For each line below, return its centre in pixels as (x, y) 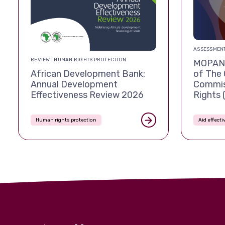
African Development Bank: (88, 74)
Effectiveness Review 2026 (87, 95)
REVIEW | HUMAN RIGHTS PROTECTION (78, 60)
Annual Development (74, 84)
